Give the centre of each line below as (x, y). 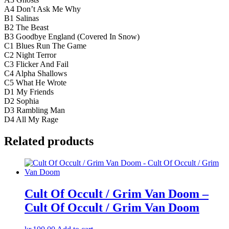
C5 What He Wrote (35, 83)
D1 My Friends (29, 92)
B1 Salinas (21, 18)
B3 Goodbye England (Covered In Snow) (72, 37)
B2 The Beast (26, 28)
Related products (49, 141)
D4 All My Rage (31, 120)
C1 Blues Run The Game (45, 46)
